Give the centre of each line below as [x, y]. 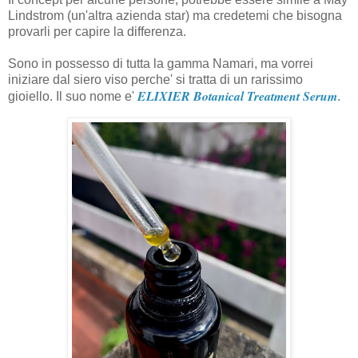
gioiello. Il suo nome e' [73, 96]
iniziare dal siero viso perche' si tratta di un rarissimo [155, 79]
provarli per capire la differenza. [99, 31]
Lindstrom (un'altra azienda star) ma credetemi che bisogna [175, 15]
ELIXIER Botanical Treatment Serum [237, 95]
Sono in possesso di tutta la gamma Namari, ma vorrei [161, 63]
